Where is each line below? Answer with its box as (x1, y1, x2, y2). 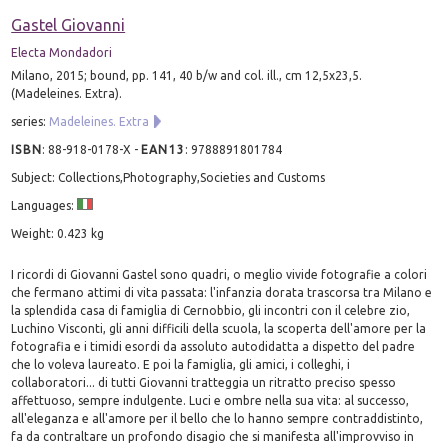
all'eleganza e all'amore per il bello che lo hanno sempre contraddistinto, (11, 411, 424, 425)
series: (11, 114, 50, 128)
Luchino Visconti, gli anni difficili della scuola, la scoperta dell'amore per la (11, 321, 427, 335)
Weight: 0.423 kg (11, 226, 105, 240)
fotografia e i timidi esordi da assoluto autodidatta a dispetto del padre (11, 339, 416, 353)
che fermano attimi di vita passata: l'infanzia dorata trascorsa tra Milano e (11, 285, 433, 299)
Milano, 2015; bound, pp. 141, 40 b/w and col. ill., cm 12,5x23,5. (11, 68, 363, 82)
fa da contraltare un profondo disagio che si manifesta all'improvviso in (11, 429, 415, 443)
